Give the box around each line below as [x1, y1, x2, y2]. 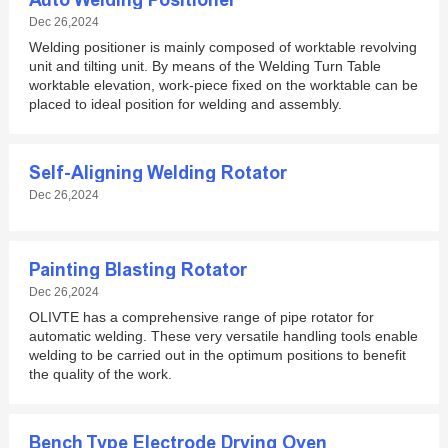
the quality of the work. [28, 366, 172, 382]
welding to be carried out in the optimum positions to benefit [28, 347, 406, 363]
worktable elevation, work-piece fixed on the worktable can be [28, 77, 418, 93]
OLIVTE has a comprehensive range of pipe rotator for [28, 309, 374, 325]
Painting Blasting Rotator [28, 259, 247, 281]
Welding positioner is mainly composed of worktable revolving [28, 39, 417, 55]
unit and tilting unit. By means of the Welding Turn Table [28, 58, 381, 74]
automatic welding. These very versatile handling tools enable [28, 328, 418, 344]
